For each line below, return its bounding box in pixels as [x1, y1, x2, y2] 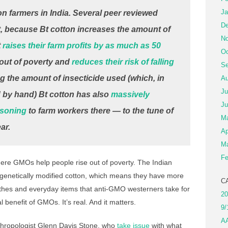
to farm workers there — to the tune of [26, 106, 174, 115]
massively [111, 90, 150, 99]
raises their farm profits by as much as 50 [3, 41, 161, 50]
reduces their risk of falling [72, 58, 174, 66]
